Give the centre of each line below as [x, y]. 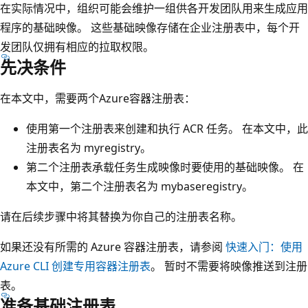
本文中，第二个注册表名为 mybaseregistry [134, 186]
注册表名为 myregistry [83, 147]
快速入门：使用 [264, 246]
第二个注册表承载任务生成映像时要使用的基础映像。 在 [165, 167]
